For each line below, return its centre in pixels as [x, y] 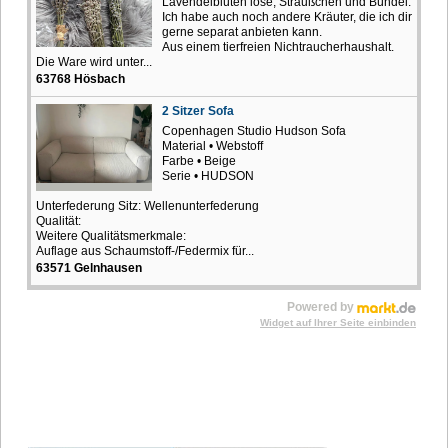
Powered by [322, 306]
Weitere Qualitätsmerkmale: [111, 235]
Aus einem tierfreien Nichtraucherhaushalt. [278, 46]
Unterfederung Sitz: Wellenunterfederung [147, 205]
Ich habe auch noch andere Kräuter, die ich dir [287, 16]
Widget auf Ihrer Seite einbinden [338, 322]
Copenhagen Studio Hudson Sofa [255, 130]
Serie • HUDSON [208, 175]
